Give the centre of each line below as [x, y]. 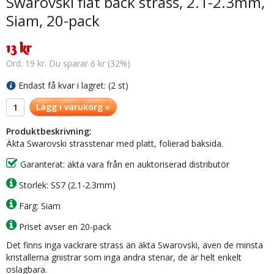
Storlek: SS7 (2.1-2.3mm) [66, 185]
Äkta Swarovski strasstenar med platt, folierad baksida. [115, 144]
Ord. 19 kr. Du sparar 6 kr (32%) [68, 63]
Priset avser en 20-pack [64, 227]
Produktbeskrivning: [49, 131]
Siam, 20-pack [53, 20]
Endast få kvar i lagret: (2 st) [73, 86]
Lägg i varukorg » [73, 107]
